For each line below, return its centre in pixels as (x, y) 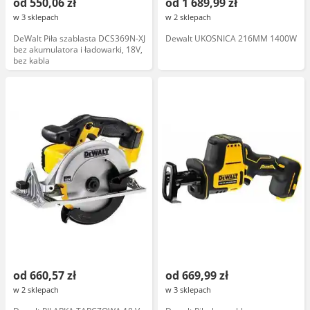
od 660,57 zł (45, 275)
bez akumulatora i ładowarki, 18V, (78, 49)
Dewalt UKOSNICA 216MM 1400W (231, 38)
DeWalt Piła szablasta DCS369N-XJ (79, 38)
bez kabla (31, 61)
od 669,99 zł (197, 275)
